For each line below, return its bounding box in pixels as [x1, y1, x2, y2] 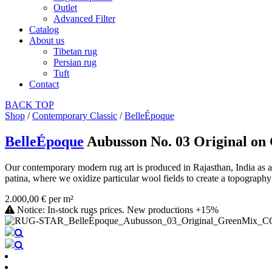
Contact [29, 78, 59, 89]
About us [29, 35, 64, 46]
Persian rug [53, 56, 97, 67]
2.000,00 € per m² [5, 193, 73, 204]
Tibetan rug [53, 46, 97, 56]
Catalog [29, 24, 59, 35]
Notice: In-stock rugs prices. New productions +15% [15, 204, 219, 215]
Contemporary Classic [32, 110, 117, 121]
